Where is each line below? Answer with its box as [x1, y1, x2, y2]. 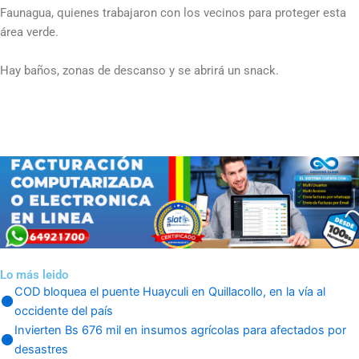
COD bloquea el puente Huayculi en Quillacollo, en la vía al [14, 284, 326, 299]
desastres [14, 341, 69, 357]
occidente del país [14, 303, 114, 318]
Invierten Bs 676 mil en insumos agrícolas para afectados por [14, 322, 347, 337]
